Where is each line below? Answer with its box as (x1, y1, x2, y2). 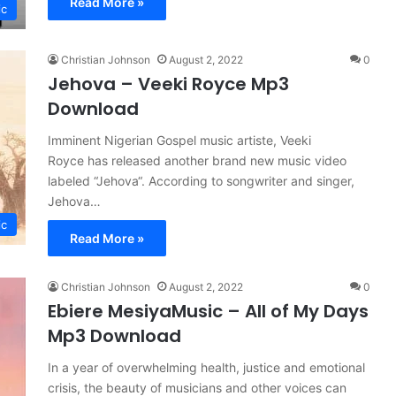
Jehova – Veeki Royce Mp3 (48, 72, 289, 96)
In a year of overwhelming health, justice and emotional (48, 360, 365, 375)
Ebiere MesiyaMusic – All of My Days (48, 299, 369, 324)
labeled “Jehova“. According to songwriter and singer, (48, 173, 354, 188)
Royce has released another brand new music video (48, 153, 346, 168)
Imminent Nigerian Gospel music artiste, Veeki (48, 133, 311, 148)
